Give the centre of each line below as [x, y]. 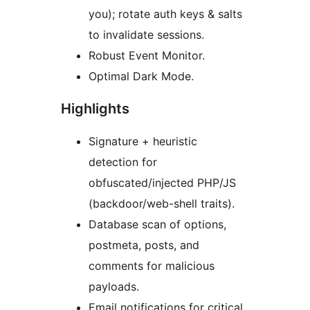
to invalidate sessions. [146, 35]
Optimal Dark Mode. [141, 76]
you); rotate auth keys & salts [165, 14]
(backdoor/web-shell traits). [162, 204]
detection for [123, 162]
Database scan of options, [157, 225]
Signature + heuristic [143, 142]
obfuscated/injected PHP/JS [162, 183]
